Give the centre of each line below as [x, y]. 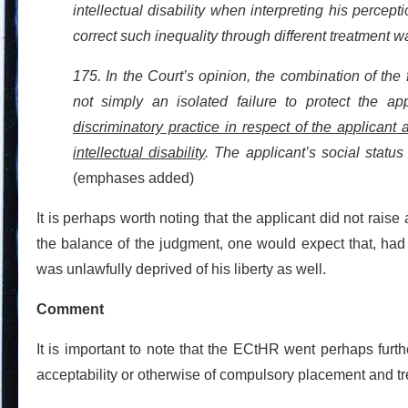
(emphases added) [133, 178]
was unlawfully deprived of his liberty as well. [181, 269]
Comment [70, 309]
